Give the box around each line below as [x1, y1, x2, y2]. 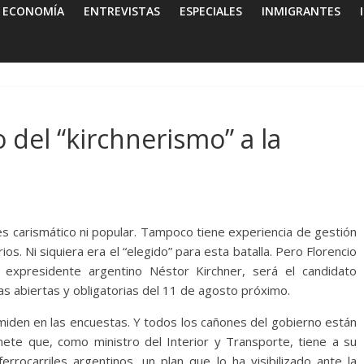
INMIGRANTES [262, 2, 340, 19]
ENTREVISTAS [84, 2, 160, 19]
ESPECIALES [180, 2, 242, 19]
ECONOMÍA [2, 2, 64, 19]
